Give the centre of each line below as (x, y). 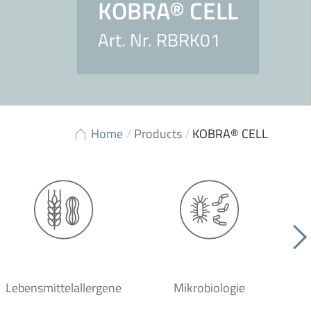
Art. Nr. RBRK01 (159, 40)
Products (158, 134)
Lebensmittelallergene (63, 288)
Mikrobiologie (209, 288)
